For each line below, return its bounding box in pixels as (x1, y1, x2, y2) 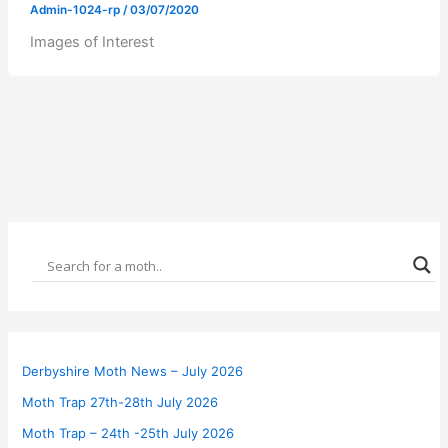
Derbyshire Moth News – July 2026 (22, 362, 244, 379)
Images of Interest (29, 33, 154, 52)
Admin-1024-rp (29, 2, 123, 17)
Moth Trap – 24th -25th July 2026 (22, 424, 235, 441)
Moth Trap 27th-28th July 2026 (22, 393, 219, 410)
